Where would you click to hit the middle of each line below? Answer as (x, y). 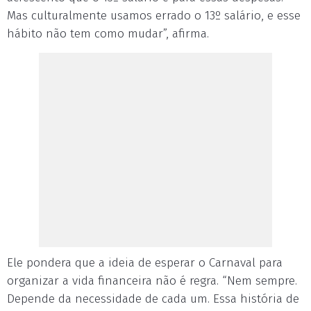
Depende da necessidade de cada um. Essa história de (153, 299)
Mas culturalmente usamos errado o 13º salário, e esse (154, 16)
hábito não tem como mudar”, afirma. (108, 34)
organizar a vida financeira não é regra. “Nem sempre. (152, 281)
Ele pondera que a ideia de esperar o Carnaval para (145, 263)
